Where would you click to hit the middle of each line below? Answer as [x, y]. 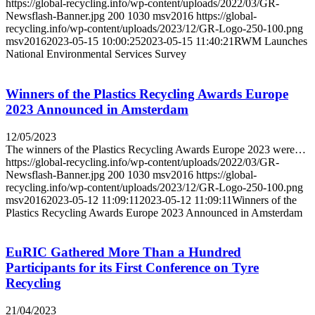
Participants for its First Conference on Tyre [132, 268]
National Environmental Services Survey [96, 54]
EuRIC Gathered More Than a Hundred [123, 252]
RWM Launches [271, 41]
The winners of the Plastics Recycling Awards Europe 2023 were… [156, 149]
